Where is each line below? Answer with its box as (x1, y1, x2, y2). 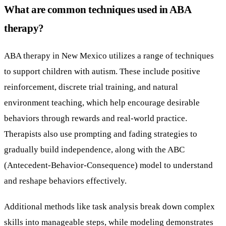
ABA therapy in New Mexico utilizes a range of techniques (4, 50, 214, 61)
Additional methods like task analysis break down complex (4, 201, 215, 211)
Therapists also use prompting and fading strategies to (4, 128, 197, 139)
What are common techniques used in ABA (4, 4, 191, 16)
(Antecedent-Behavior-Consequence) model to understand (4, 159, 213, 170)
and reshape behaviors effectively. (4, 175, 127, 186)
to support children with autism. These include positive (4, 66, 200, 76)
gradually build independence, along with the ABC (4, 144, 185, 154)
